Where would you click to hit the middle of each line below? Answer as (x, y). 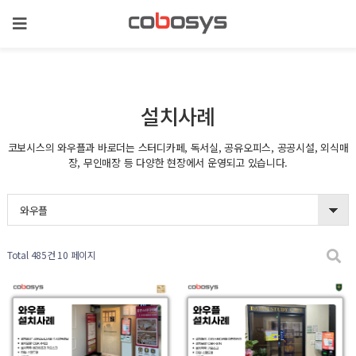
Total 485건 (31, 255)
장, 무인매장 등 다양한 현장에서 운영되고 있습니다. (178, 163)
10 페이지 (75, 255)
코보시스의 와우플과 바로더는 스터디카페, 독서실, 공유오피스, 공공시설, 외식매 (178, 147)
